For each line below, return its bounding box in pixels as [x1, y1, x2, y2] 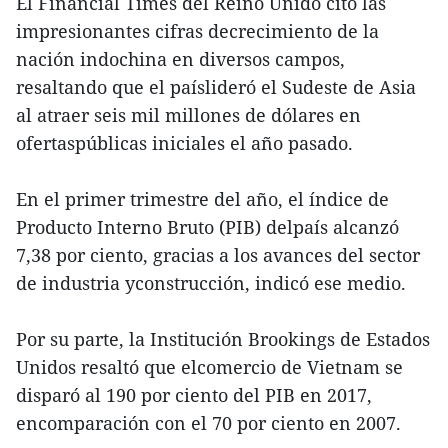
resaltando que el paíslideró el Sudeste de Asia [16, 75, 416, 100]
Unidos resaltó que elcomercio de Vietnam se [16, 355, 403, 380]
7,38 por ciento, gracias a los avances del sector [16, 243, 420, 268]
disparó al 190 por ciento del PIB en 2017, [16, 383, 372, 408]
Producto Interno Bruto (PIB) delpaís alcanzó [16, 215, 399, 240]
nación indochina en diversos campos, [16, 47, 345, 72]
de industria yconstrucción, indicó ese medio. [16, 271, 406, 296]
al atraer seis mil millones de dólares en [16, 103, 361, 128]
